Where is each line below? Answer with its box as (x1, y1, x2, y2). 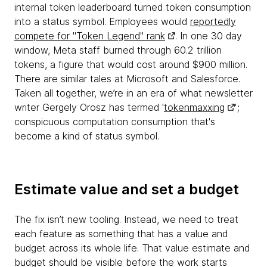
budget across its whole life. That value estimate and (14, 242, 250, 254)
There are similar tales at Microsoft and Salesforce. (14, 73, 240, 85)
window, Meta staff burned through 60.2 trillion (14, 44, 222, 56)
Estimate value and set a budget (14, 181, 239, 198)
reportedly (190, 15, 236, 27)
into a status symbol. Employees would (14, 15, 190, 27)
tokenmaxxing (164, 101, 225, 113)
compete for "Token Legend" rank (14, 30, 165, 42)
